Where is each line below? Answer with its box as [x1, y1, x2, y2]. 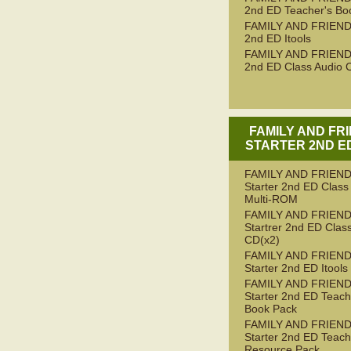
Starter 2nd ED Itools [244, 262, 348, 275]
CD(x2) [244, 233, 280, 247]
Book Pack [244, 302, 297, 316]
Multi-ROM [244, 193, 298, 206]
